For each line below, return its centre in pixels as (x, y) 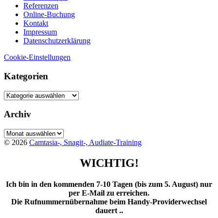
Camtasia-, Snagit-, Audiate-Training (85, 143)
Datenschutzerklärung (57, 41)
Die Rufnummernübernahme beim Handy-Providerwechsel (109, 202)
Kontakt (36, 23)
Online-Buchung (49, 15)
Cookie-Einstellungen (37, 57)
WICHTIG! (109, 163)
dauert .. (109, 211)
